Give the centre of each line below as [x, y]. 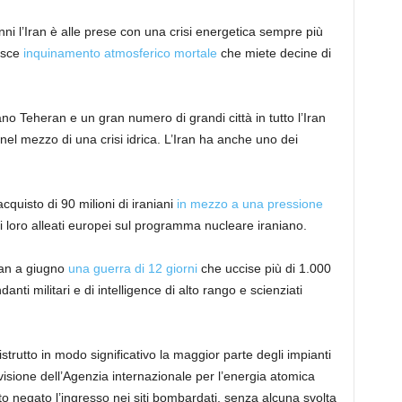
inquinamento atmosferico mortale [120, 53]
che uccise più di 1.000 [264, 268]
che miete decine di [274, 53]
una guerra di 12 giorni [132, 268]
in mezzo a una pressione [249, 204]
